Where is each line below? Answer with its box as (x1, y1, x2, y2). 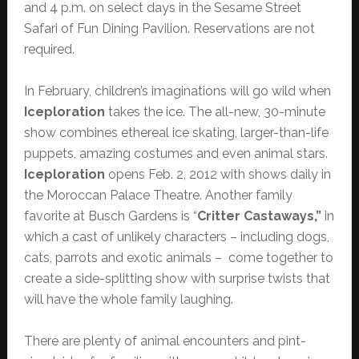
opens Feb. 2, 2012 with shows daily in (104, 167, 331, 183)
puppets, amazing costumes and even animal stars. (23, 146, 328, 162)
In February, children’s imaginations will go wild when (23, 83, 331, 99)
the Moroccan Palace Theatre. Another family (23, 188, 292, 204)
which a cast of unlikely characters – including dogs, (23, 229, 329, 245)
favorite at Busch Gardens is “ (23, 208, 197, 224)
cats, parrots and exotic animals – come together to (23, 250, 333, 266)
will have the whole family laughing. (23, 292, 233, 308)
